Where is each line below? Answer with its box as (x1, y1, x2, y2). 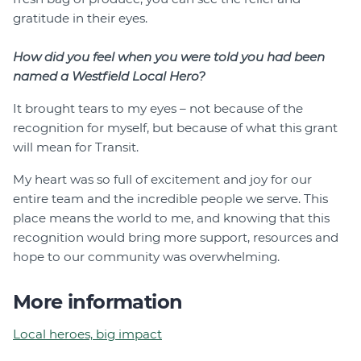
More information (13, 289, 183, 313)
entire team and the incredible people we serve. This (13, 190, 328, 206)
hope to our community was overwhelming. (13, 248, 280, 264)
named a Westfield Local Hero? (13, 68, 205, 84)
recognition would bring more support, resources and (13, 229, 338, 245)
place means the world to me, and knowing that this (13, 210, 330, 226)
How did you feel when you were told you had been (13, 48, 325, 64)
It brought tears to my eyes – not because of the (13, 100, 303, 116)
